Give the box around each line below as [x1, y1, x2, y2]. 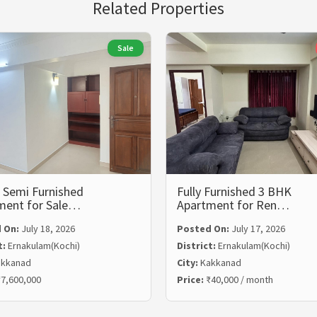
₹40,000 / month [206, 273, 273, 286]
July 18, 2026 [21, 222, 75, 235]
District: [177, 239, 218, 252]
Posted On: [177, 222, 231, 235]
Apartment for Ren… [177, 197, 289, 213]
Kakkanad [200, 256, 241, 269]
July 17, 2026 [231, 222, 285, 235]
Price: [177, 273, 206, 286]
